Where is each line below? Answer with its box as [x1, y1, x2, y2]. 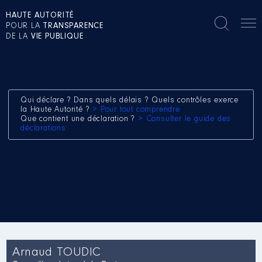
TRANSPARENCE [43, 22, 104, 30]
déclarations [20, 125, 66, 133]
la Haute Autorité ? [20, 106, 93, 114]
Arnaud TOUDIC [12, 246, 101, 259]
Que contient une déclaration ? [20, 115, 139, 123]
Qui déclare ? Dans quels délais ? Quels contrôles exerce [20, 96, 239, 105]
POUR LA [6, 22, 43, 30]
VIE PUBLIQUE [30, 33, 84, 41]
